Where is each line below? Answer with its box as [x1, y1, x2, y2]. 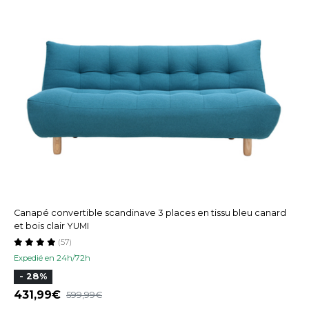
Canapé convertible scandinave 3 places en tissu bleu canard [14, 207, 286, 218]
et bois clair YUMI [14, 220, 89, 231]
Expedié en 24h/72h [14, 252, 90, 263]
